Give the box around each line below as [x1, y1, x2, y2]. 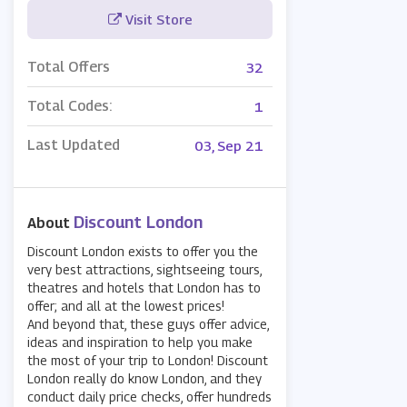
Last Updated [27, 136, 120, 154]
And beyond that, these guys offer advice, [27, 316, 269, 333]
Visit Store [121, 11, 193, 28]
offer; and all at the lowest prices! [27, 298, 224, 314]
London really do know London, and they [27, 371, 262, 387]
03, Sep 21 [194, 136, 263, 154]
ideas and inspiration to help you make [27, 334, 253, 351]
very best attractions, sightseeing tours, [27, 262, 262, 278]
